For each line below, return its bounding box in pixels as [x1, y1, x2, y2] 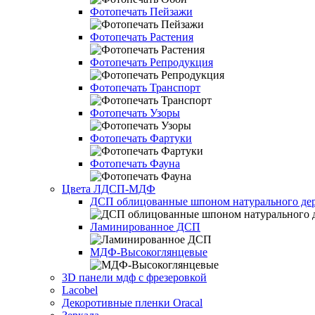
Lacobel [62, 284, 98, 296]
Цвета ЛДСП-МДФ [62, 183, 155, 195]
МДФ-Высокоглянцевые [90, 246, 207, 258]
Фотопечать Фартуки [90, 132, 192, 144]
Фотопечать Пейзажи [90, 6, 193, 18]
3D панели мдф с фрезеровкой [62, 271, 207, 283]
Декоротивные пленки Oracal [62, 297, 202, 309]
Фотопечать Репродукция [90, 56, 213, 68]
